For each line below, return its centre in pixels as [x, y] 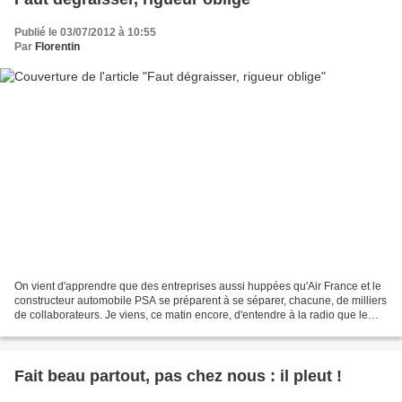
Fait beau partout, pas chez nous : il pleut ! [178, 376]
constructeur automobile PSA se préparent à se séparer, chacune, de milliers [201, 301]
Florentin [57, 46]
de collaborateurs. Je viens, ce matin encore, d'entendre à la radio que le [191, 315]
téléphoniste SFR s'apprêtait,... [88, 330]
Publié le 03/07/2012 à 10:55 [85, 32]
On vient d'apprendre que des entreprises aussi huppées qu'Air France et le [198, 287]
